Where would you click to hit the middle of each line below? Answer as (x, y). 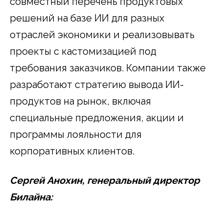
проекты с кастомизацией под (83, 51)
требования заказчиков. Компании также (108, 68)
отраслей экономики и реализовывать (102, 34)
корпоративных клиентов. (72, 151)
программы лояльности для (76, 134)
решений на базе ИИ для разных (87, 18)
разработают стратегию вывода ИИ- (97, 84)
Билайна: (31, 197)
